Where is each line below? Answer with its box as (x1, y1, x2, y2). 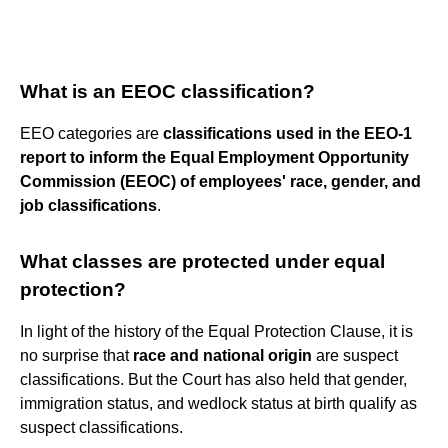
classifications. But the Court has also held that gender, (20, 370, 407, 388)
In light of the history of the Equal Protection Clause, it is (20, 322, 413, 340)
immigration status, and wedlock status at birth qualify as (20, 394, 417, 412)
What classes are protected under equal (20, 250, 385, 272)
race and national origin (133, 346, 312, 364)
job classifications (20, 196, 157, 214)
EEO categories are (20, 124, 163, 142)
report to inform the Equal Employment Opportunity (20, 148, 409, 166)
